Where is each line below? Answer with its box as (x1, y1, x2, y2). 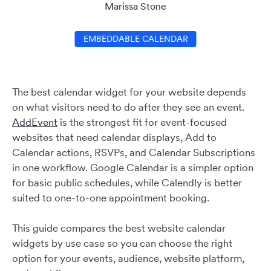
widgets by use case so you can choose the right (12, 237, 232, 250)
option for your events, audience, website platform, (12, 252, 244, 265)
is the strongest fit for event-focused (57, 116, 227, 129)
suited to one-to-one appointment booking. (12, 191, 209, 204)
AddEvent (12, 116, 57, 129)
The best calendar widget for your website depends (12, 85, 246, 99)
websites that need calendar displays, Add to (12, 131, 217, 144)
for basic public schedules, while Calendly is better (12, 176, 242, 189)
